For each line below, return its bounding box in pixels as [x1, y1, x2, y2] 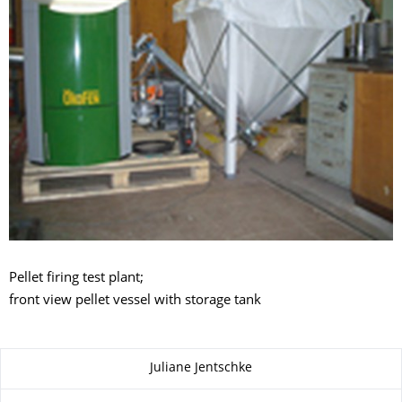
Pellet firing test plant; [9, 271, 144, 285]
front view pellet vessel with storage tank [9, 293, 261, 308]
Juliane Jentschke [150, 363, 252, 375]
